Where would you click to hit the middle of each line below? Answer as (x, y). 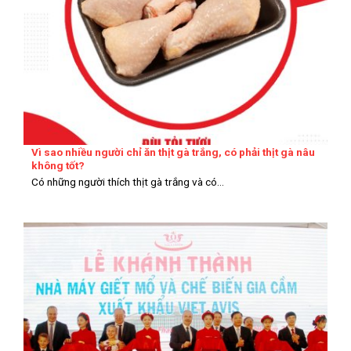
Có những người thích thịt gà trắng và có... (128, 181)
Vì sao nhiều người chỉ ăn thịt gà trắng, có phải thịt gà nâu (173, 152)
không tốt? (58, 166)
